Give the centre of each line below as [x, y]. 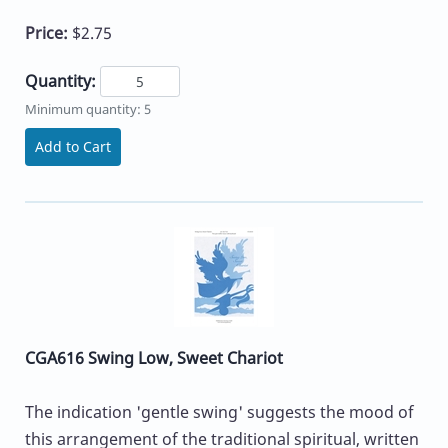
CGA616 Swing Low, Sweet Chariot [154, 357]
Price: [48, 32]
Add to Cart [73, 146]
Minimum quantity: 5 [88, 108]
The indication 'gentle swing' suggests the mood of [219, 411]
